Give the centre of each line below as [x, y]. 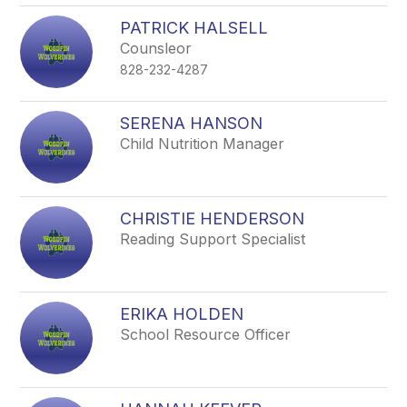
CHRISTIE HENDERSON [213, 218]
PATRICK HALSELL [194, 28]
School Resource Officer [206, 334]
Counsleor [156, 48]
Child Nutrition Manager [203, 144]
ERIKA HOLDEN [182, 314]
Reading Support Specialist [213, 239]
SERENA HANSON [192, 123]
